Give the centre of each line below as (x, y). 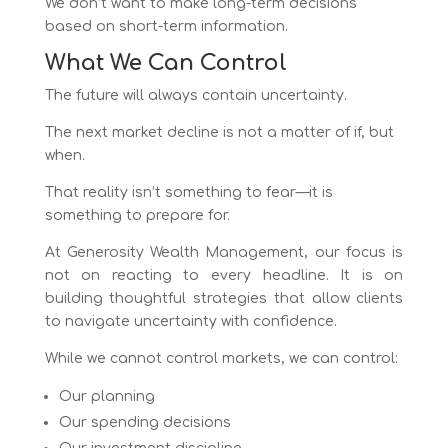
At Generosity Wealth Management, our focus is (224, 252)
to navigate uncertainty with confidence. (190, 321)
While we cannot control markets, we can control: (221, 358)
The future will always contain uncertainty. (195, 95)
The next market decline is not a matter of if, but (219, 132)
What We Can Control (165, 62)
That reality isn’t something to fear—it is (188, 192)
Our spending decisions (144, 422)
